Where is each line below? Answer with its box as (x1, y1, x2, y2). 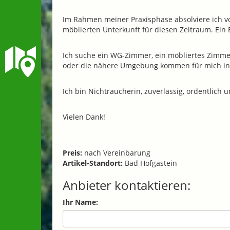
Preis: (63, 147, 82, 158)
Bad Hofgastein (123, 158, 177, 168)
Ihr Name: (63, 197, 98, 207)
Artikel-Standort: (63, 158, 123, 168)
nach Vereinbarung (82, 147, 150, 158)
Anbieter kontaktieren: (63, 176, 190, 194)
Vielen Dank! (63, 111, 107, 122)
